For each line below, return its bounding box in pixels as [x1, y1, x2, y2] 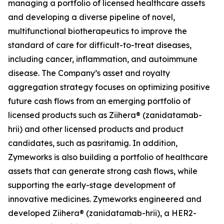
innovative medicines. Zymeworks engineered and [8, 194, 201, 204]
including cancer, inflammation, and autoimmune [8, 54, 197, 64]
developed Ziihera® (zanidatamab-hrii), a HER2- [8, 208, 196, 218]
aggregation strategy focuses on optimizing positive [8, 82, 210, 92]
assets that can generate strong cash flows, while [8, 166, 197, 176]
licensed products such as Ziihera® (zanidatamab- [8, 110, 202, 120]
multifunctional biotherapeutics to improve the [8, 26, 187, 36]
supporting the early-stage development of [8, 180, 175, 190]
